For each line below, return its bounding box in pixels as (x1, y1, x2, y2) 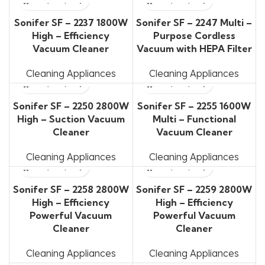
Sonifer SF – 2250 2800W (12, 100, 129, 112)
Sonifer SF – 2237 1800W (14, 17, 128, 28)
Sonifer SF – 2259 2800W (136, 183, 253, 195)
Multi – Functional (152, 113, 236, 125)
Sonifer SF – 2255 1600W (137, 100, 251, 112)
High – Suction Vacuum (17, 113, 125, 125)
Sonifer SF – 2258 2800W (12, 183, 129, 195)
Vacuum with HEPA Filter (136, 43, 252, 54)
